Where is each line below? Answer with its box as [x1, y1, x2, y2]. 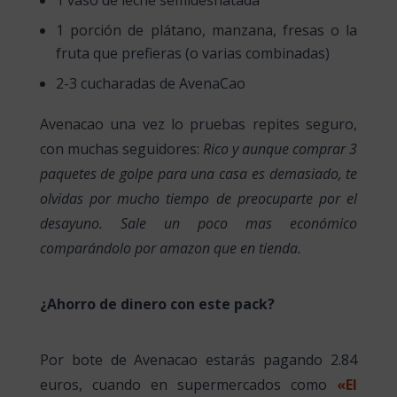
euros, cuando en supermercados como [39, 374, 328, 394]
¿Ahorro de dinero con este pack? [39, 294, 275, 315]
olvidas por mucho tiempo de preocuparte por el [39, 189, 358, 209]
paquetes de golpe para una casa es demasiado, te [39, 164, 358, 184]
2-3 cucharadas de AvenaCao [56, 73, 246, 93]
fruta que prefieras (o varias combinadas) [56, 43, 331, 63]
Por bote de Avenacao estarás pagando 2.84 [39, 349, 358, 370]
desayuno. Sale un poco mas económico [39, 214, 358, 234]
